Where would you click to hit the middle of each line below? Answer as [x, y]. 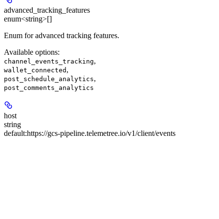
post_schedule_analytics [49, 79]
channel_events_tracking [49, 61]
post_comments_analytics [49, 88]
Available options [31, 52]
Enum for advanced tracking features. [62, 35]
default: [15, 133]
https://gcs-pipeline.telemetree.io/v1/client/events [101, 133]
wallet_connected [35, 70]
